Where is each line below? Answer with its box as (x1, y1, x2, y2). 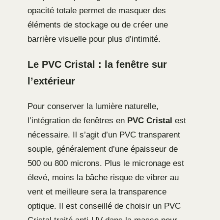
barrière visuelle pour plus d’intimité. (27, 34, 161, 44)
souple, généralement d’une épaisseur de (27, 144, 178, 154)
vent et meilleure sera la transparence (27, 187, 166, 197)
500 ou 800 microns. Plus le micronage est (27, 159, 184, 168)
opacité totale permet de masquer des (27, 6, 166, 16)
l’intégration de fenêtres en (27, 116, 127, 126)
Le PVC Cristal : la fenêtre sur (27, 59, 167, 70)
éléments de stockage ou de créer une (27, 20, 168, 30)
